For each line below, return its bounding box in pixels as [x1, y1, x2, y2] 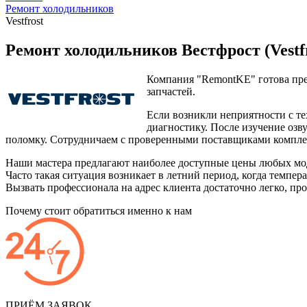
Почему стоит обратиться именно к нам [5, 205, 192, 217]
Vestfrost [5, 15, 43, 27]
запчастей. [147, 86, 195, 98]
